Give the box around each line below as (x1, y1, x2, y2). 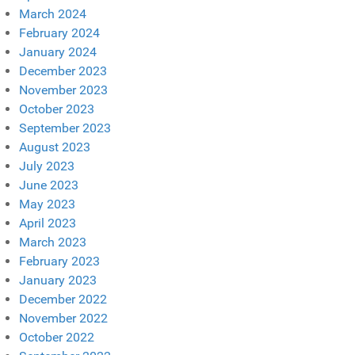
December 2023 (19, 63, 107, 78)
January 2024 (19, 44, 97, 59)
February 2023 (19, 253, 100, 269)
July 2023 (19, 158, 74, 174)
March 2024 (19, 6, 86, 21)
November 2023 (19, 82, 108, 97)
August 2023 (19, 139, 90, 155)
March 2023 (19, 234, 86, 250)
